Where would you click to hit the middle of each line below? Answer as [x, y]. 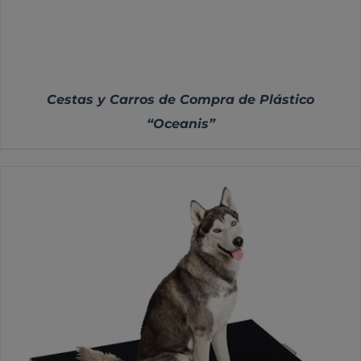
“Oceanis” [180, 124]
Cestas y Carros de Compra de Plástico [180, 100]
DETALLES [180, 307]
